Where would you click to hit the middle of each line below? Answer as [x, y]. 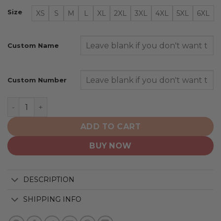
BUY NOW [110, 146]
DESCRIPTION [49, 180]
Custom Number [37, 80]
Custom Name [33, 46]
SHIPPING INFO [53, 200]
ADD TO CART [110, 127]
